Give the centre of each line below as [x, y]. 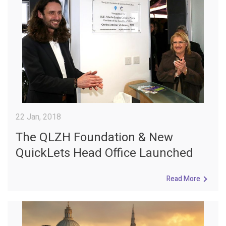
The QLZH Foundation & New [94, 137]
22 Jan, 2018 [38, 117]
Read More [183, 179]
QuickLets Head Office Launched [104, 153]
